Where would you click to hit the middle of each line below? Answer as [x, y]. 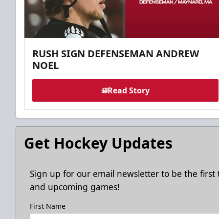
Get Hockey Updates [98, 143]
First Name [48, 206]
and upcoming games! [75, 186]
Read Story [128, 90]
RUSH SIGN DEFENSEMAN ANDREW [116, 53]
